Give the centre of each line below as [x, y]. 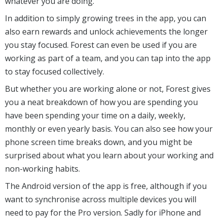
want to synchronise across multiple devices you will [101, 200]
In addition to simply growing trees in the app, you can [106, 18]
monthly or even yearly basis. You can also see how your [109, 129]
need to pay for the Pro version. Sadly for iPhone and [103, 213]
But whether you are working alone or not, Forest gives [108, 89]
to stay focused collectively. [55, 72]
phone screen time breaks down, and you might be [99, 142]
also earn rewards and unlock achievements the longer [106, 32]
